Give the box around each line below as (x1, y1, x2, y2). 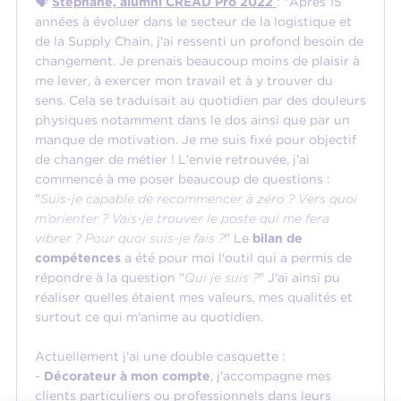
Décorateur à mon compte (43, 369, 210, 384)
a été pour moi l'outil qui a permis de (120, 251, 352, 266)
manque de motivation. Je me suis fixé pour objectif (34, 132, 356, 148)
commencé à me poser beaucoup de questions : (34, 172, 330, 187)
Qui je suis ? (183, 270, 259, 286)
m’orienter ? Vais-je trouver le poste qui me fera (34, 211, 329, 226)
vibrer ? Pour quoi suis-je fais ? (34, 231, 225, 246)
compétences (34, 251, 121, 266)
